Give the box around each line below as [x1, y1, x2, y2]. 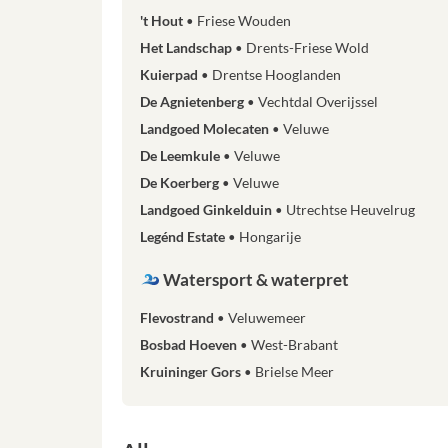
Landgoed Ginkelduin [140, 201, 275, 218]
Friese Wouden [197, 12, 291, 29]
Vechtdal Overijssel [258, 93, 378, 110]
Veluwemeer [228, 309, 306, 326]
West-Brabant [251, 336, 338, 353]
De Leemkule [140, 147, 223, 164]
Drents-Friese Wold [246, 39, 369, 56]
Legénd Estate [140, 228, 228, 245]
